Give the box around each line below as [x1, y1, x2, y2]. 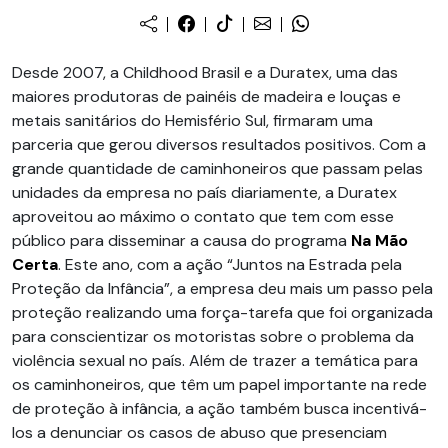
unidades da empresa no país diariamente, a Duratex [12, 182, 397, 203]
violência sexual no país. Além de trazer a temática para [12, 350, 418, 371]
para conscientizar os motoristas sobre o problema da [12, 326, 414, 347]
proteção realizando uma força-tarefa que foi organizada [12, 302, 433, 323]
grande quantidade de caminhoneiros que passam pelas [12, 158, 423, 179]
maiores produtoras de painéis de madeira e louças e [12, 86, 401, 107]
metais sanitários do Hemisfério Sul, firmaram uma [12, 110, 373, 131]
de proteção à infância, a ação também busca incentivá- [12, 398, 427, 419]
